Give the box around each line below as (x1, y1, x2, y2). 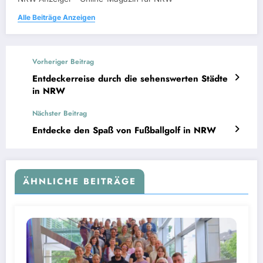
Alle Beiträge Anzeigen (18, 13, 95, 22)
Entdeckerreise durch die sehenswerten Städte (32, 72, 228, 85)
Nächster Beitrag (32, 108, 87, 119)
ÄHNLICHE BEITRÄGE (23, 175, 136, 188)
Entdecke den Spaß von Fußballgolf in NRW (32, 124, 216, 137)
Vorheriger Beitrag (32, 56, 94, 67)
